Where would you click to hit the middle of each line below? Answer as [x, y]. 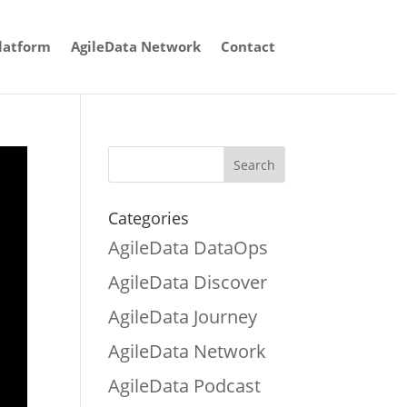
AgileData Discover [188, 282]
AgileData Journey [183, 316]
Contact [248, 47]
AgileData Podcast [185, 385]
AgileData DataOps [189, 247]
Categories [149, 218]
